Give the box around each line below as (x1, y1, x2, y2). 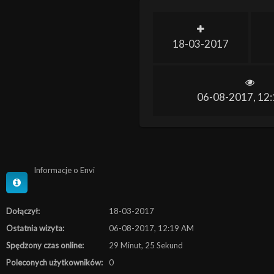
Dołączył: (6, 206, 40, 216)
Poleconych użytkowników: (6, 257, 103, 267)
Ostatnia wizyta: (6, 223, 64, 233)
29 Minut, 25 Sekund (109, 240, 183, 250)
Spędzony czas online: (6, 240, 84, 250)
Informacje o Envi (34, 165, 95, 175)
